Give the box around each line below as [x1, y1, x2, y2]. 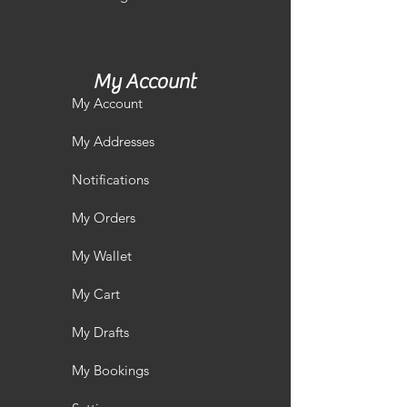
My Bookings [72, 362, 149, 379]
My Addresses [72, 133, 154, 150]
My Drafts [72, 323, 129, 341]
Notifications [72, 171, 149, 188]
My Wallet [72, 247, 132, 264]
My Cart [72, 285, 120, 303]
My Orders [72, 209, 135, 226]
